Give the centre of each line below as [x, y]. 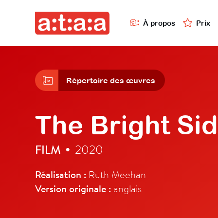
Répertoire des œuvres [111, 81]
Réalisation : [61, 175]
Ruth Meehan [116, 174]
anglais [126, 189]
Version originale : [73, 189]
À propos [159, 23]
